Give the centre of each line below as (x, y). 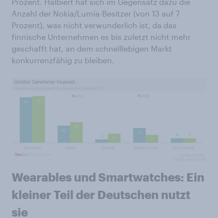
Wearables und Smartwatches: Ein (108, 177)
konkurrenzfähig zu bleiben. (63, 60)
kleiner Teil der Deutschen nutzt (101, 195)
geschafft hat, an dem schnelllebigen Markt (92, 48)
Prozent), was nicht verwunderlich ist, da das (94, 25)
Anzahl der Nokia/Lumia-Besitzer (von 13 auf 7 (96, 13)
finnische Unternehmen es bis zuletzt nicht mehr (101, 37)
